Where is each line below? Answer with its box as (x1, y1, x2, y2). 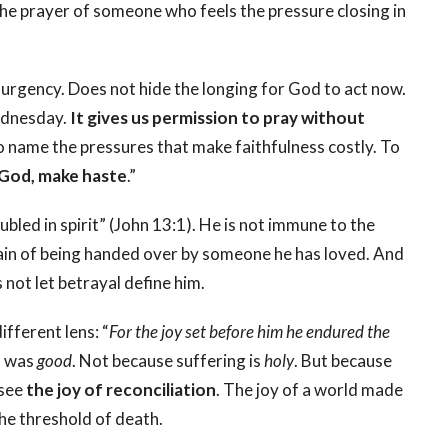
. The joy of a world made (216, 379, 403, 401)
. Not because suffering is (72, 350, 264, 372)
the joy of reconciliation (26, 379, 216, 401)
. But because (294, 350, 392, 372)
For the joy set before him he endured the (109, 321, 390, 343)
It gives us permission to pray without (70, 107, 365, 129)
